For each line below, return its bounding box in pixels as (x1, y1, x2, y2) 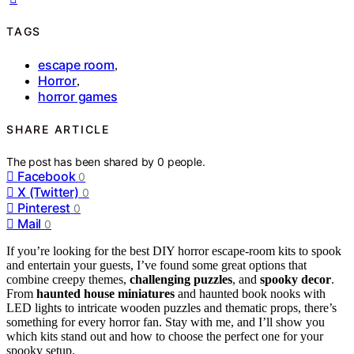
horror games (38, 88, 118, 104)
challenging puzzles (130, 272, 232, 286)
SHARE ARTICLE (6, 122, 110, 137)
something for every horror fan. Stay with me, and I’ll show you (6, 314, 325, 329)
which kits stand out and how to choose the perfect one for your (6, 329, 323, 343)
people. (167, 154, 205, 168)
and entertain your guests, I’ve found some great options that (6, 258, 307, 272)
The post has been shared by (6, 154, 158, 168)
